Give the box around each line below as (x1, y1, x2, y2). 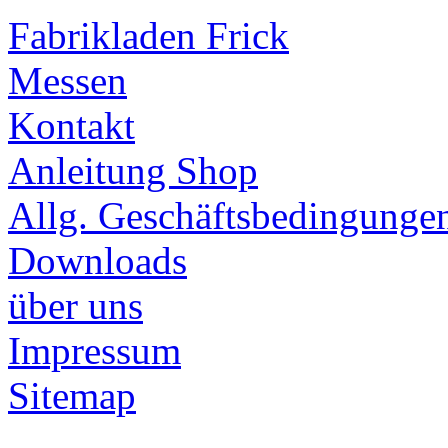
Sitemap (8, 374, 136, 417)
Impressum (8, 329, 181, 372)
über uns (8, 284, 143, 327)
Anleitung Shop (8, 149, 258, 192)
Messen (8, 59, 127, 102)
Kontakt (8, 104, 135, 147)
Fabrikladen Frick (8, 14, 289, 57)
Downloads (8, 239, 187, 282)
